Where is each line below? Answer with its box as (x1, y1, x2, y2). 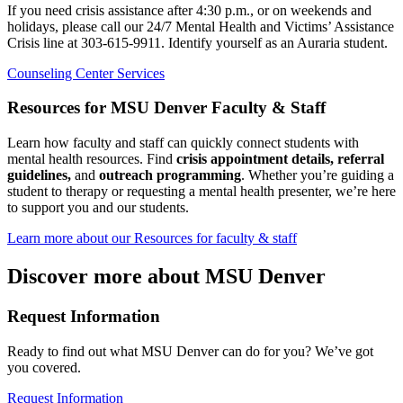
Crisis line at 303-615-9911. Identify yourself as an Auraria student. (7, 34, 388, 50)
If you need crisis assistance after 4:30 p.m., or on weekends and (7, 2, 372, 18)
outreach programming (99, 167, 241, 184)
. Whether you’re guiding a (241, 167, 394, 184)
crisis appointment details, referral (176, 151, 384, 167)
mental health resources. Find (7, 151, 176, 167)
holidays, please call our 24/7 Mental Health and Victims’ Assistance (7, 18, 394, 34)
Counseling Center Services (7, 65, 165, 81)
